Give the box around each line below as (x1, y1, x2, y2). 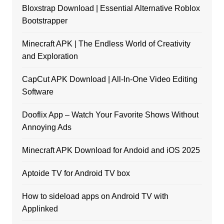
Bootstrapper (21, 16, 67, 25)
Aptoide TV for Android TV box (21, 169, 130, 178)
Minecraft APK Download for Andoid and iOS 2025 (21, 146, 200, 155)
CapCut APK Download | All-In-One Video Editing (21, 75, 197, 84)
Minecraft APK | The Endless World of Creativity (21, 39, 190, 48)
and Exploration (21, 52, 78, 61)
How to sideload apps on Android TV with (21, 192, 168, 201)
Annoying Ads (21, 123, 71, 132)
